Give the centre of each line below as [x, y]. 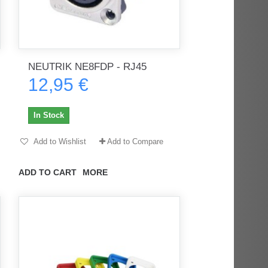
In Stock [48, 115]
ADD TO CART [47, 172]
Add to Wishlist [59, 141]
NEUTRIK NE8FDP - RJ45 [87, 66]
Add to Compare [135, 141]
